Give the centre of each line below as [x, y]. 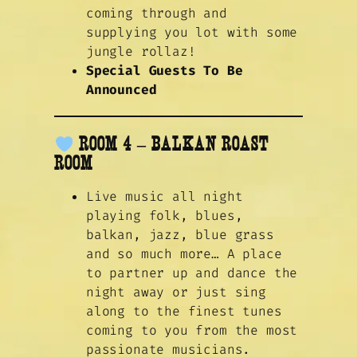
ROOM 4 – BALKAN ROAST [171, 143]
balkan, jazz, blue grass [180, 235]
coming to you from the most [192, 331]
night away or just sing [176, 292]
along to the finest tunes [184, 312]
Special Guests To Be [165, 71]
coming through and [157, 14]
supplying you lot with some [192, 33]
